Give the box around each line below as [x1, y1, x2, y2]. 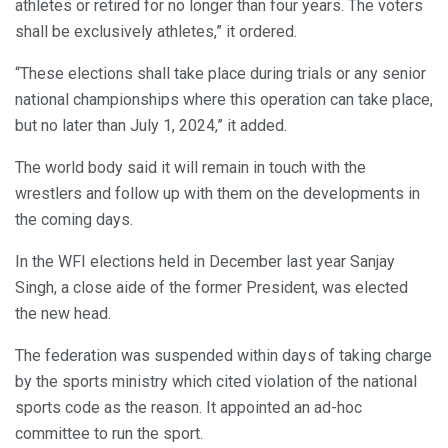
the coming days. [15, 210, 133, 230]
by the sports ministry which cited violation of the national [15, 372, 417, 392]
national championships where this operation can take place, [15, 90, 433, 110]
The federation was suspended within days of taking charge [15, 346, 432, 366]
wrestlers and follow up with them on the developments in [15, 184, 420, 204]
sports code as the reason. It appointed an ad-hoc [15, 398, 362, 418]
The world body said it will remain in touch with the [15, 158, 366, 178]
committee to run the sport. [15, 424, 203, 444]
